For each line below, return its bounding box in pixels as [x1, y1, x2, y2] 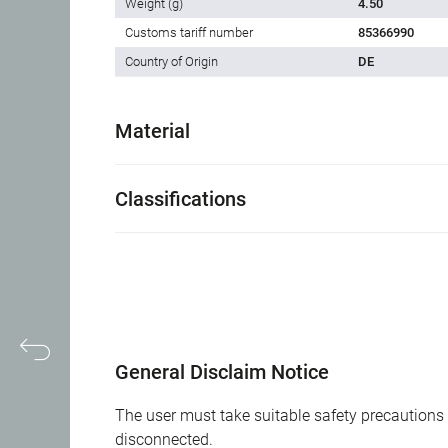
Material [115, 119, 190, 144]
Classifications [115, 187, 246, 212]
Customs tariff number [125, 25, 253, 41]
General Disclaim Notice [115, 360, 329, 385]
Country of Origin [125, 54, 218, 70]
